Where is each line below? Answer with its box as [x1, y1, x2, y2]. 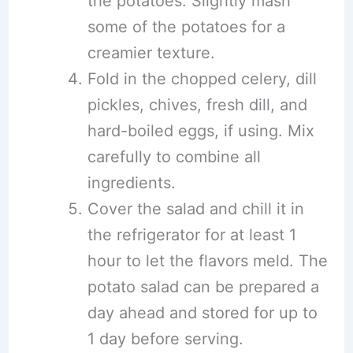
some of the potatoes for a [87, 17, 285, 36]
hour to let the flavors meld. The [87, 251, 328, 270]
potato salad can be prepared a [87, 277, 319, 296]
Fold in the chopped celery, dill [87, 69, 317, 88]
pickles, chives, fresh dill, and [87, 95, 307, 114]
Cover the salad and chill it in [87, 199, 304, 218]
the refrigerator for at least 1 [87, 225, 296, 244]
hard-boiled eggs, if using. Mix [87, 121, 314, 140]
